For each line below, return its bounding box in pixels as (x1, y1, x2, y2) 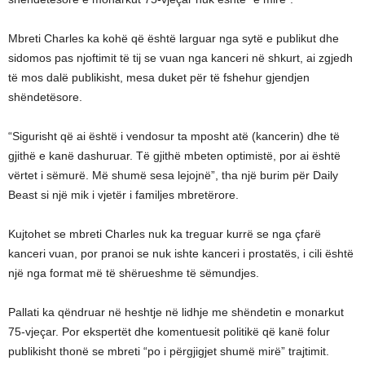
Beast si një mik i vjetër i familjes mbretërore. (8, 187, 239, 201)
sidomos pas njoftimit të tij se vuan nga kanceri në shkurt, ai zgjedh (8, 51, 353, 64)
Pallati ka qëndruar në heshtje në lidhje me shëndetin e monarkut (8, 305, 344, 319)
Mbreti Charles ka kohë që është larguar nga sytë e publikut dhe (8, 31, 339, 45)
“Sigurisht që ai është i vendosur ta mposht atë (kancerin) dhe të (8, 129, 340, 143)
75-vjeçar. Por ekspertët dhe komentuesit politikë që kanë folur (8, 324, 330, 338)
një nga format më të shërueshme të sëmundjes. (8, 266, 259, 279)
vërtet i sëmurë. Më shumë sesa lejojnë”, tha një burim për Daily (8, 168, 338, 182)
